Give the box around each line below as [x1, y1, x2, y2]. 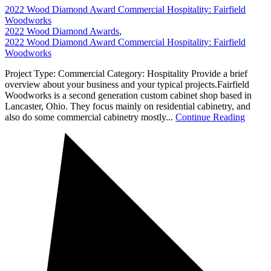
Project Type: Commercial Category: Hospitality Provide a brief [5, 68, 247, 79]
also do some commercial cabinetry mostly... [5, 111, 175, 122]
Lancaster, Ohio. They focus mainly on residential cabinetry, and [5, 100, 250, 111]
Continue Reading [175, 111, 245, 122]
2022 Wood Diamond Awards [5, 25, 119, 36]
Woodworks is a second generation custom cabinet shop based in [5, 90, 252, 100]
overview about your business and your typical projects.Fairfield [5, 79, 249, 90]
